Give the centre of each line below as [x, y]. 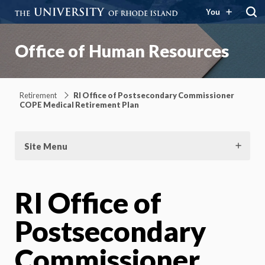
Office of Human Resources [122, 51]
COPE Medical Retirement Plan [79, 104]
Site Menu [46, 146]
